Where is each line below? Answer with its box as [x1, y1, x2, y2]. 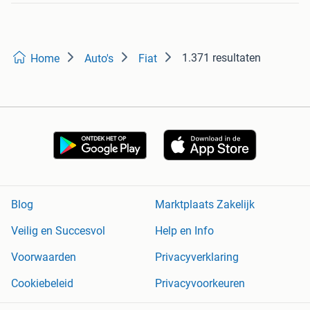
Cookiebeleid [11, 277, 73, 291]
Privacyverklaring [155, 250, 239, 264]
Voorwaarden [11, 250, 76, 264]
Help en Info [155, 224, 214, 238]
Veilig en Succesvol [11, 224, 105, 238]
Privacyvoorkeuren [155, 277, 245, 291]
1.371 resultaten [182, 51, 261, 65]
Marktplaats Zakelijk [155, 198, 255, 212]
